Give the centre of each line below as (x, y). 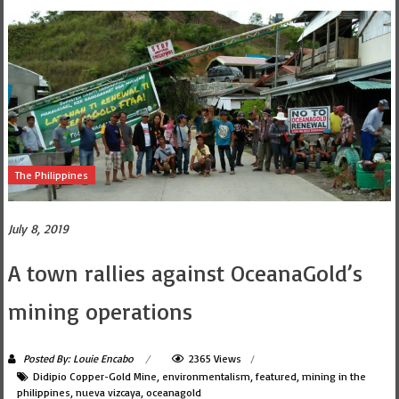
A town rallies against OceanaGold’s (185, 273)
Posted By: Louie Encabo (78, 359)
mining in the (334, 377)
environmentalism (206, 377)
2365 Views (215, 359)
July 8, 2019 (38, 229)
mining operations (100, 311)
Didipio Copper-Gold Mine (94, 377)
